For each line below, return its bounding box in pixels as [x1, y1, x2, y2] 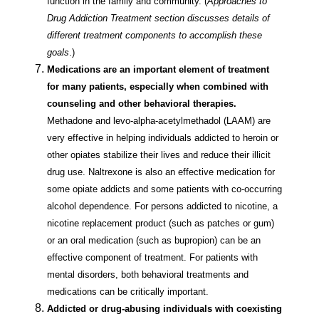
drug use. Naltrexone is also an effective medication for [47, 167, 275, 178]
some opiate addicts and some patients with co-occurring [47, 184, 282, 195]
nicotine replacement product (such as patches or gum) [47, 218, 274, 229]
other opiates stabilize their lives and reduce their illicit [47, 150, 271, 161]
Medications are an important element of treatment [47, 64, 269, 75]
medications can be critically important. [47, 286, 209, 298]
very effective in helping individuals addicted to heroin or [47, 132, 278, 144]
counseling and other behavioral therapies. [47, 98, 236, 110]
